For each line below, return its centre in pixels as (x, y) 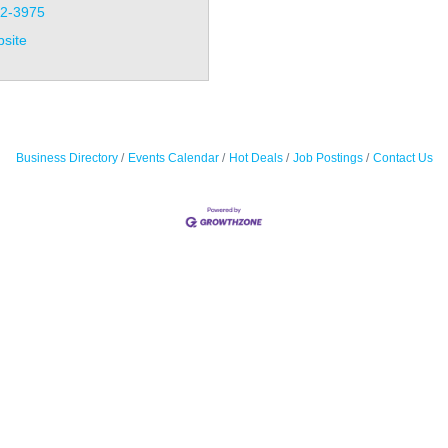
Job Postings (327, 158)
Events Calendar (173, 158)
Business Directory (66, 158)
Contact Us (402, 158)
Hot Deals (255, 158)
